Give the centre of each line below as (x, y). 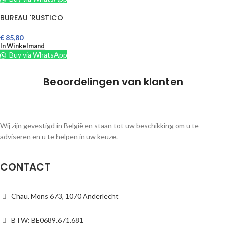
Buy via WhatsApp (38, 55)
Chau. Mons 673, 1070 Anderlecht (65, 196)
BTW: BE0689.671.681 (47, 220)
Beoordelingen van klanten (113, 82)
